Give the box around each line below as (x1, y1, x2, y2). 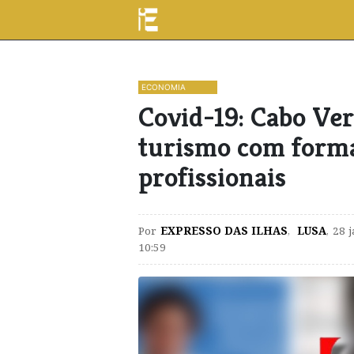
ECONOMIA (141, 82, 186, 92)
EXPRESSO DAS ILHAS (160, 224, 288, 238)
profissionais (138, 160, 286, 194)
